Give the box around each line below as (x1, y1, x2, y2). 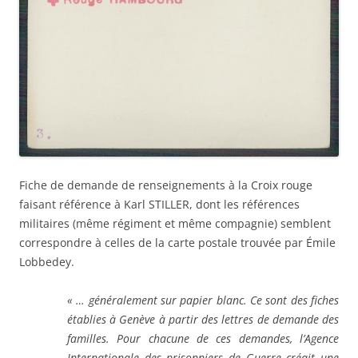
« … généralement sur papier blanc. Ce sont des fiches (67, 292, 339, 308)
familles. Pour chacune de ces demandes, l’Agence (67, 331, 339, 347)
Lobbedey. (19, 254, 74, 270)
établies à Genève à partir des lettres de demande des (67, 312, 339, 328)
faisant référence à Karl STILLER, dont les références (19, 197, 300, 213)
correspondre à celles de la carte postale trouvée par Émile (19, 235, 336, 251)
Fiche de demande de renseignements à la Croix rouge (19, 177, 312, 193)
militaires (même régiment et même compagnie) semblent (19, 216, 331, 232)
